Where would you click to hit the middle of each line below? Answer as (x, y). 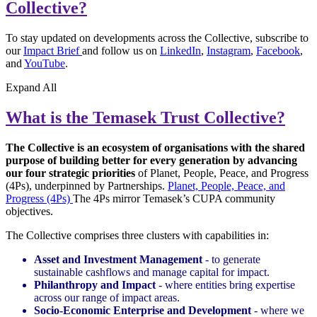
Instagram (229, 51)
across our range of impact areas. (107, 298)
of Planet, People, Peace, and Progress (222, 173)
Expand (23, 88)
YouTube (45, 64)
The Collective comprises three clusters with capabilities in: (137, 235)
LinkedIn (180, 51)
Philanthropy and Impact (95, 285)
